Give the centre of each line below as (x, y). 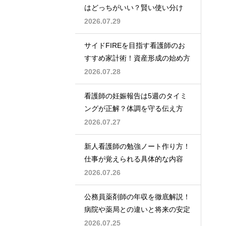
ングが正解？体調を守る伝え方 (134, 109)
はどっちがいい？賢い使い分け (134, 8)
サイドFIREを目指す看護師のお (135, 46)
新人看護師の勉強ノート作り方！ (137, 147)
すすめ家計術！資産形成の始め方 (137, 58)
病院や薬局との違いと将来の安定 (137, 210)
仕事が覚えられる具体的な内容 (134, 159)
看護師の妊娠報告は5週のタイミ (136, 96)
